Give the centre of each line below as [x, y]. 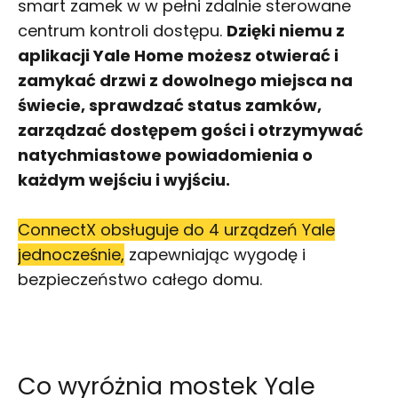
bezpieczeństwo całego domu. [140, 279]
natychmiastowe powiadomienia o [165, 155]
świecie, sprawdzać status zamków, [170, 105]
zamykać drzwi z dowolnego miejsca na [185, 80]
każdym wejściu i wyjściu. [124, 179]
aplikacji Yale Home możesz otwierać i [178, 55]
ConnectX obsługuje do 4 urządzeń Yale [176, 229]
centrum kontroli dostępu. [122, 30]
